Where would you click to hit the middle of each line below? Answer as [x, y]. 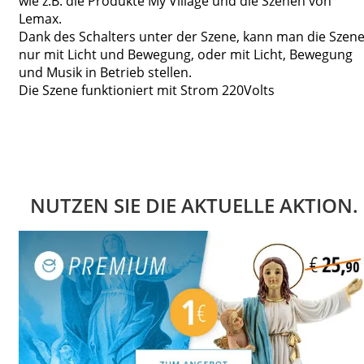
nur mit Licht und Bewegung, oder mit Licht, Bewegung [186, 54]
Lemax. [40, 18]
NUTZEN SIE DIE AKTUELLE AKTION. [194, 206]
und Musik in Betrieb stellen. [105, 72]
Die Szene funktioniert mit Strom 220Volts [147, 90]
